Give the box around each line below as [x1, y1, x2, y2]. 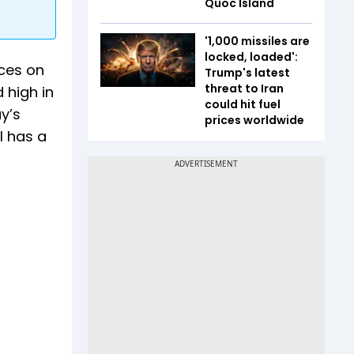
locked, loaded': [205, 49, 298, 65]
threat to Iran [205, 81, 284, 96]
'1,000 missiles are [205, 33, 310, 49]
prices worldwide [205, 112, 304, 128]
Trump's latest [205, 65, 290, 81]
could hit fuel [205, 96, 281, 112]
